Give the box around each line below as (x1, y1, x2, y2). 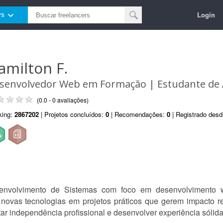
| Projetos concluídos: (39, 110, 106, 119)
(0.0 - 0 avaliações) (37, 96, 89, 104)
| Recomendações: (109, 110, 167, 119)
